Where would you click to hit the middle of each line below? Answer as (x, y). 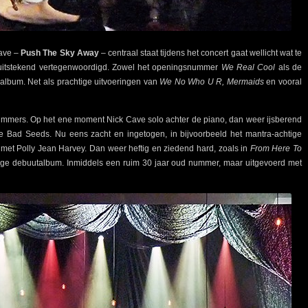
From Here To (276, 149)
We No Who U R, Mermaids (212, 82)
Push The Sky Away (60, 53)
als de (289, 68)
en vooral (283, 82)
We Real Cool (248, 68)
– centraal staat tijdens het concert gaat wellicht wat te (200, 53)
